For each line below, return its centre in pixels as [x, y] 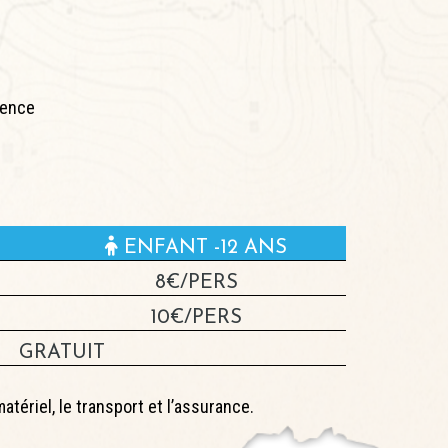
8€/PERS [196, 282]
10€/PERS [196, 317]
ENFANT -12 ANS [202, 247]
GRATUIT [61, 352]
